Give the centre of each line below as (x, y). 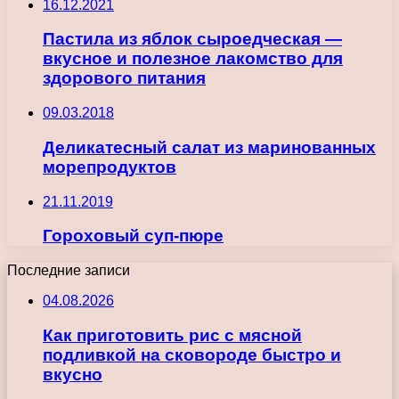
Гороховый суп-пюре (133, 236)
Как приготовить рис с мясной (172, 335)
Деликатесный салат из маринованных (209, 147)
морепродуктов (110, 167)
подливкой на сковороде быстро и (192, 354)
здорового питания (124, 78)
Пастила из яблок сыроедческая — (192, 39)
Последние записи (69, 271)
